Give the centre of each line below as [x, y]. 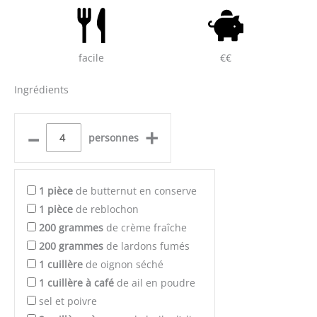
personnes [113, 137]
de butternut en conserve [135, 190]
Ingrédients [41, 89]
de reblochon [106, 209]
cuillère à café [81, 282]
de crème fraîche [145, 227]
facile [91, 58]
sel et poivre [68, 301]
